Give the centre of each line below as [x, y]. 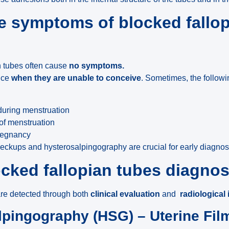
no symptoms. [96, 66]
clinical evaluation [125, 194]
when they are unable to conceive [76, 78]
